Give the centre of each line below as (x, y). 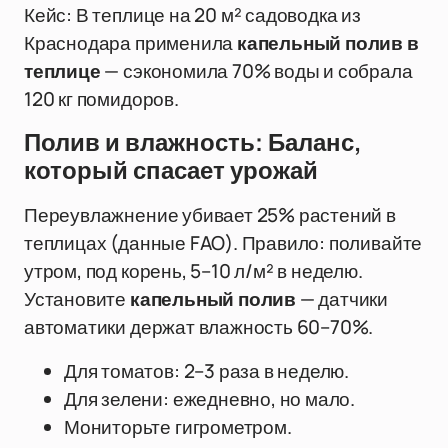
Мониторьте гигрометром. (178, 427)
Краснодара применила (130, 43)
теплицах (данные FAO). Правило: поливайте (223, 243)
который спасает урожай (171, 171)
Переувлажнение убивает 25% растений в (210, 215)
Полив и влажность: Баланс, (192, 143)
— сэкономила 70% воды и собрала (256, 71)
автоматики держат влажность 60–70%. (199, 327)
